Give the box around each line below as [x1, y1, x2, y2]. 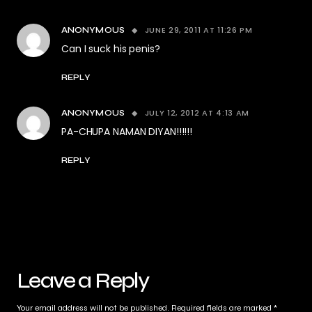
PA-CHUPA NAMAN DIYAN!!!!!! [61, 125, 193, 139]
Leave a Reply [17, 267, 149, 294]
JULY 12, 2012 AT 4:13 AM [144, 107, 250, 118]
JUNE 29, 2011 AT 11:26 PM [144, 24, 253, 36]
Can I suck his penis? [61, 42, 160, 56]
